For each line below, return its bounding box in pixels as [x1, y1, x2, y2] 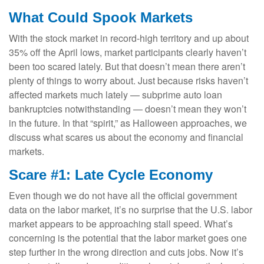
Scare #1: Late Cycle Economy [9, 167, 213, 183]
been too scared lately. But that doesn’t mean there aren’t [9, 60, 245, 74]
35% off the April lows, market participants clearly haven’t [9, 45, 246, 60]
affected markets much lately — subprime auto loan [9, 88, 222, 102]
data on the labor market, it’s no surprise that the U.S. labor [9, 203, 252, 217]
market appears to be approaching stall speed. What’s [9, 217, 233, 231]
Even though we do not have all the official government [9, 189, 237, 203]
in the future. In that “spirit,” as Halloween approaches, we [9, 116, 247, 130]
